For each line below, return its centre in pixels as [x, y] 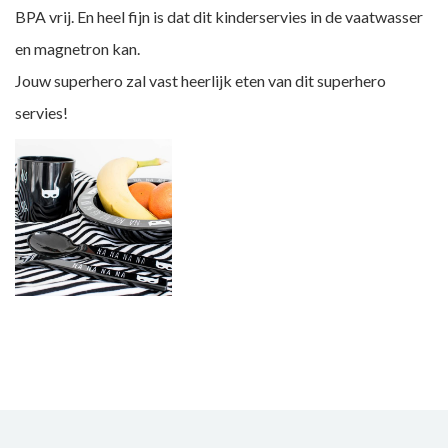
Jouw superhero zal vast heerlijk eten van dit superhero [200, 80]
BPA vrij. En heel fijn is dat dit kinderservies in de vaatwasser [219, 16]
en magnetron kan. [77, 48]
